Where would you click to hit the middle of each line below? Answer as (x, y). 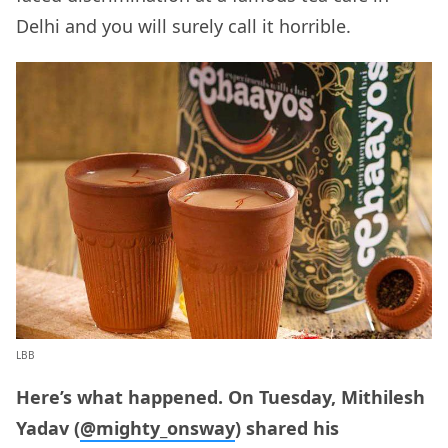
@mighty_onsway (157, 428)
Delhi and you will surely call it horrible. (183, 26)
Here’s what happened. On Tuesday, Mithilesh (220, 397)
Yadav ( (48, 428)
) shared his (287, 428)
